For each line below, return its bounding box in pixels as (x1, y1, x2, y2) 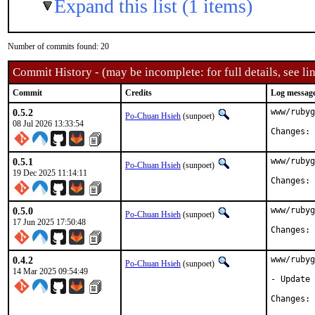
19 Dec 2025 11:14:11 (13, 168, 87, 178)
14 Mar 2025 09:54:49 (13, 266, 88, 276)
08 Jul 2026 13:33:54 (13, 119, 84, 129)
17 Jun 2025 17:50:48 (13, 217, 86, 227)
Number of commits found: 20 (8, 41, 109, 51)
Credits (125, 88, 152, 98)
